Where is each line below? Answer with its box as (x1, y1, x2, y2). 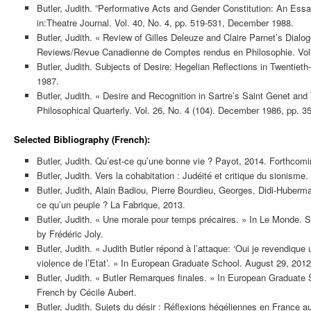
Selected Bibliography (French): (14, 132, 150, 146)
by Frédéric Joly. (36, 227, 103, 241)
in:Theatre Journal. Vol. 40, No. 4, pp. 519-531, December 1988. (36, 15, 294, 29)
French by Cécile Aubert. (36, 285, 137, 299)
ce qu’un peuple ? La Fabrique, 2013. (36, 198, 185, 212)
